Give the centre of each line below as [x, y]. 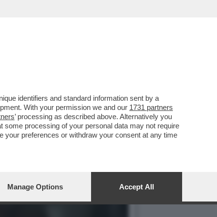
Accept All [137, 187]
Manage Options [35, 187]
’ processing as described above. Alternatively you [93, 116]
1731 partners [151, 107]
